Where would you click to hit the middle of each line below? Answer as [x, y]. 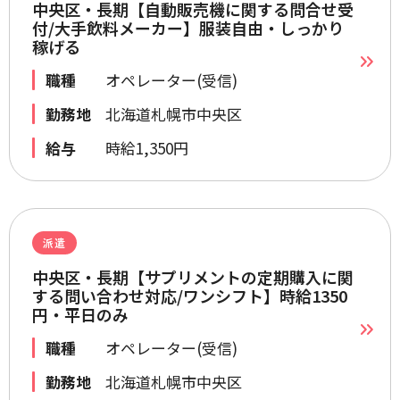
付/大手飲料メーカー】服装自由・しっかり [188, 28]
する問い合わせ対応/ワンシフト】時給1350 [190, 296]
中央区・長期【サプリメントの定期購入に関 [193, 277]
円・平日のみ [80, 314]
